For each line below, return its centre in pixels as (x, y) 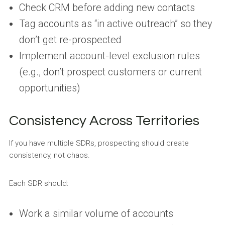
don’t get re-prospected (70, 39)
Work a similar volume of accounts (96, 213)
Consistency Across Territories (104, 121)
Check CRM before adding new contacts (107, 7)
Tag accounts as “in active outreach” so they (116, 23)
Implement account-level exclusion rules (109, 55)
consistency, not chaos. (49, 155)
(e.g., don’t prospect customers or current (110, 72)
